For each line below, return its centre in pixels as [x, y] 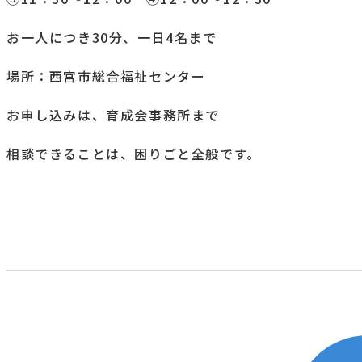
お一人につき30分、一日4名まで [112, 37]
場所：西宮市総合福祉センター [106, 76]
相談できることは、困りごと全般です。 [134, 153]
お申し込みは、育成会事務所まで [114, 114]
